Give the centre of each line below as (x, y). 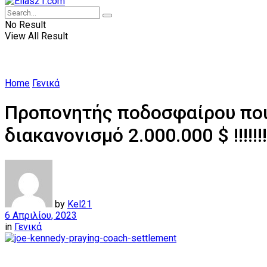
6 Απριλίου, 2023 (41, 215)
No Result (25, 25)
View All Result (36, 36)
